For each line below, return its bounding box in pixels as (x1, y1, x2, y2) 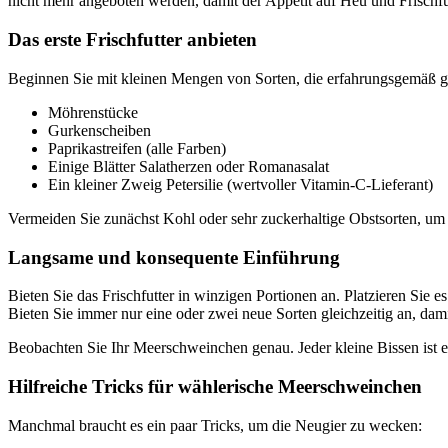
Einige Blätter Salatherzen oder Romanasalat (48, 157, 329, 175)
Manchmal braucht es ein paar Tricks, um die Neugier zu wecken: (8, 416, 422, 434)
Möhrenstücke (48, 103, 138, 121)
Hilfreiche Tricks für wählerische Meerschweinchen (8, 376, 422, 398)
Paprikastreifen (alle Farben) (48, 139, 226, 157)
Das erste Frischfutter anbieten (8, 29, 257, 51)
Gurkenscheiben (48, 121, 151, 139)
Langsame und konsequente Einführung (8, 246, 340, 268)
